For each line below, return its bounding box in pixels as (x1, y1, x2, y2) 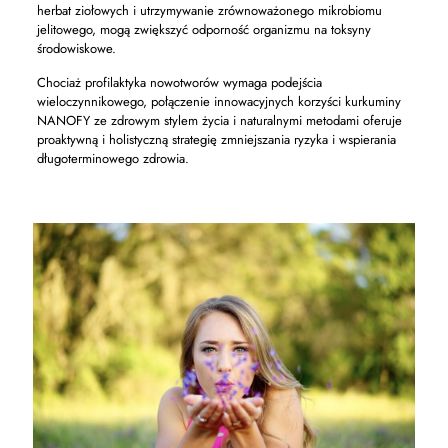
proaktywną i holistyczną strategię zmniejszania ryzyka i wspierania (36, 130, 396, 149)
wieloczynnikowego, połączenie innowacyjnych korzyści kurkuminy (36, 92, 401, 111)
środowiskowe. (36, 39, 116, 58)
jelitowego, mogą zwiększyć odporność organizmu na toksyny (36, 20, 371, 39)
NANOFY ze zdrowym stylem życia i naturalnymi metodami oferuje (36, 111, 402, 130)
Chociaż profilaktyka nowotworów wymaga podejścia (36, 73, 322, 92)
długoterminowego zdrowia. (36, 149, 189, 168)
